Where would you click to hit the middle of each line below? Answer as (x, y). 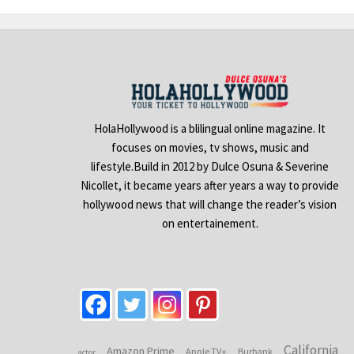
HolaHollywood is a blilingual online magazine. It (210, 128)
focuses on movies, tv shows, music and (210, 147)
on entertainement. (210, 223)
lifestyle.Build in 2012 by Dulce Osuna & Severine (210, 166)
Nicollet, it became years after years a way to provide (210, 185)
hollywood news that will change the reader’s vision (210, 204)
